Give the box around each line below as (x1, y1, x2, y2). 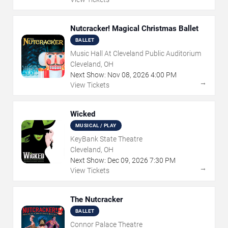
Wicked (70, 109, 95, 119)
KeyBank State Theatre (70, 134, 142, 143)
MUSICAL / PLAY (75, 122, 117, 128)
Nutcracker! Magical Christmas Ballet (70, 23, 198, 33)
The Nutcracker (70, 194, 123, 204)
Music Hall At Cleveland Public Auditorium (70, 49, 201, 58)
